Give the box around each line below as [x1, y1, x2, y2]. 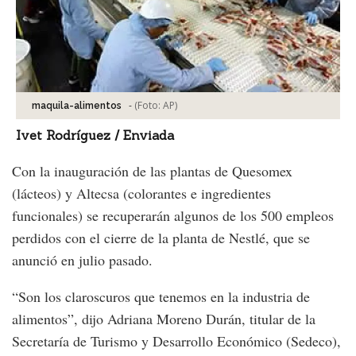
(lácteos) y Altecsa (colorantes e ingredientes [12, 183, 271, 203]
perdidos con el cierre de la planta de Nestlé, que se [12, 227, 310, 247]
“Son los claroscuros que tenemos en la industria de [12, 286, 310, 306]
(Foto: [134, 98, 163, 112]
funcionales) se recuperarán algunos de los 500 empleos [12, 205, 334, 225]
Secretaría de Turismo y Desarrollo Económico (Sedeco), [12, 331, 341, 350]
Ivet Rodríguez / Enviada [16, 126, 174, 143]
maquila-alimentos [32, 99, 122, 111]
